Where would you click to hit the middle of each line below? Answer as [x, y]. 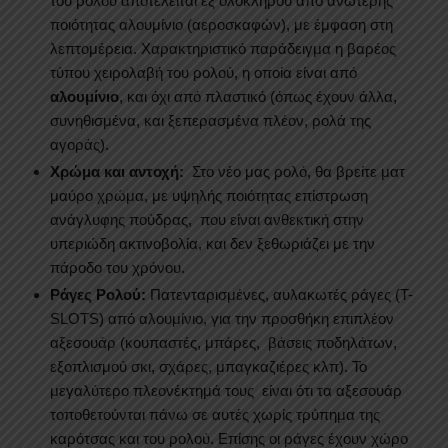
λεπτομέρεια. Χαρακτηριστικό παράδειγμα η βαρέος [223, 48]
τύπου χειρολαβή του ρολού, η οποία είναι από [203, 72]
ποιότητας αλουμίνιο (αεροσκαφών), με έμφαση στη [221, 24]
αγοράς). [79, 144]
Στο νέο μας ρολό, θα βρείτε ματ [296, 171]
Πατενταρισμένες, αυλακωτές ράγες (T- [279, 294]
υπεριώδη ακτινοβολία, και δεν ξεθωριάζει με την [212, 243]
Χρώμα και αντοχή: [119, 171]
